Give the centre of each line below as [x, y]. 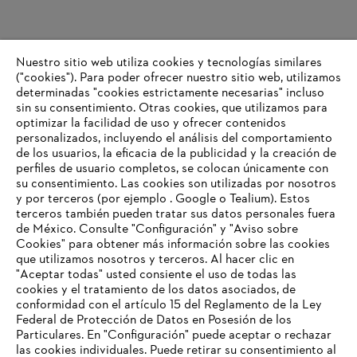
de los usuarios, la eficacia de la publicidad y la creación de [176, 154]
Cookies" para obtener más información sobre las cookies [173, 245]
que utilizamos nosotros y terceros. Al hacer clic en [155, 260]
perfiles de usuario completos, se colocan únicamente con [172, 169]
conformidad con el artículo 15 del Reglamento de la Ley [169, 305]
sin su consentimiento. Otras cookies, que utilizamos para [172, 108]
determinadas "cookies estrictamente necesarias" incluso [170, 93]
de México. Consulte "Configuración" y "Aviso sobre [157, 229]
